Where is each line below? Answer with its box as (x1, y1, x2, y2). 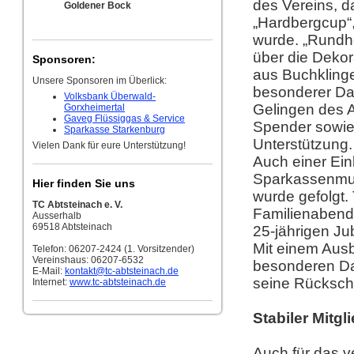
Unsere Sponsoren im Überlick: (32, 75, 167, 86)
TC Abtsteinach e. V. (32, 199, 122, 210)
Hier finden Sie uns (32, 177, 135, 190)
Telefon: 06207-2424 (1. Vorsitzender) (32, 243, 194, 254)
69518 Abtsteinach (32, 221, 112, 232)
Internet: (32, 277, 70, 288)
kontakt (65, 265, 96, 277)
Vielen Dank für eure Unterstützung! (32, 140, 186, 151)
